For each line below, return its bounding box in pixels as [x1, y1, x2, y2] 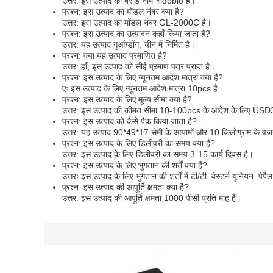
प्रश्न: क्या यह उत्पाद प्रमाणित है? [62, 51, 167, 60]
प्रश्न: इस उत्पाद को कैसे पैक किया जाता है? [62, 116, 197, 126]
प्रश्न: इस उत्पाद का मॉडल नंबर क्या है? [62, 7, 184, 16]
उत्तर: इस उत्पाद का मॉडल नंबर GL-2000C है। [62, 18, 211, 27]
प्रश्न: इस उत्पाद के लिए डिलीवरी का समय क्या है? [62, 138, 215, 148]
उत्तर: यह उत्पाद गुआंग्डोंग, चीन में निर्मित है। [62, 40, 195, 49]
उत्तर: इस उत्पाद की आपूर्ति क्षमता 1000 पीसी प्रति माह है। [62, 193, 241, 203]
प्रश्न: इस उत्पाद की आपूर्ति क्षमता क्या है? [62, 182, 189, 192]
